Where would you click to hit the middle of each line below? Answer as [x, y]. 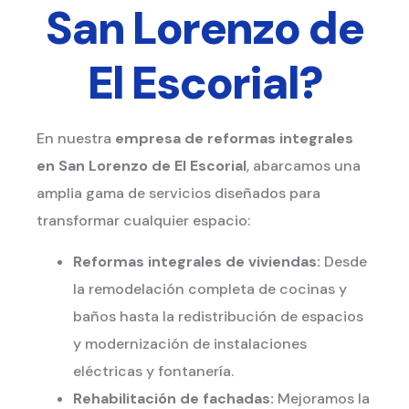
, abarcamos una [304, 166]
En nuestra [76, 139]
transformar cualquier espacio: [143, 221]
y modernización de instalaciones [190, 343]
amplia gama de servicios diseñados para [178, 194]
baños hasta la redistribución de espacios [218, 316]
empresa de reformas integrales [234, 139]
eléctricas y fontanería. [153, 371]
